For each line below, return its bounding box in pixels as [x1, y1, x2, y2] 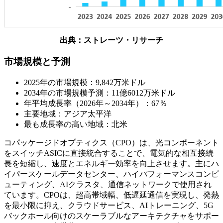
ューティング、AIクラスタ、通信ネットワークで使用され [4, 180, 212, 189]
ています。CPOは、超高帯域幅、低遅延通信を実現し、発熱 [4, 190, 219, 199]
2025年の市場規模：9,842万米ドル [24, 78, 145, 87]
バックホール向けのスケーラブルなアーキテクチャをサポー [4, 211, 219, 220]
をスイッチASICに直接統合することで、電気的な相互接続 [4, 148, 214, 157]
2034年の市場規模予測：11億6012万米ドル [24, 88, 175, 97]
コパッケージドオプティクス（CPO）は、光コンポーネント [4, 138, 219, 147]
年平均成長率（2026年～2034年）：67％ [24, 99, 167, 108]
